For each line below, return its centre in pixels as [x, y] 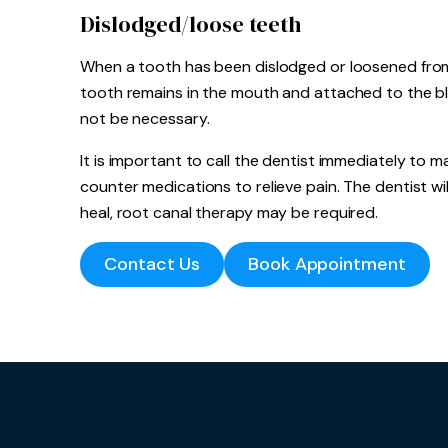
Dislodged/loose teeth [191, 24]
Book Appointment [327, 264]
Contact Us [152, 264]
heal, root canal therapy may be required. [229, 212]
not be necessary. [145, 118]
